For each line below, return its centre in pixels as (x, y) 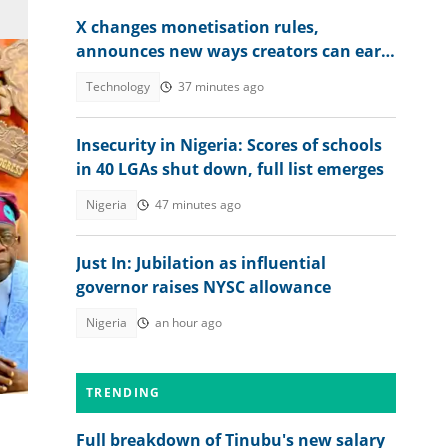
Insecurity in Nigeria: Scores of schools (229, 145)
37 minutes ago (221, 86)
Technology (118, 86)
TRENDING (123, 392)
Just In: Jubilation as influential (201, 263)
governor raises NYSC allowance (203, 287)
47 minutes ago (198, 204)
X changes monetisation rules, (197, 27)
